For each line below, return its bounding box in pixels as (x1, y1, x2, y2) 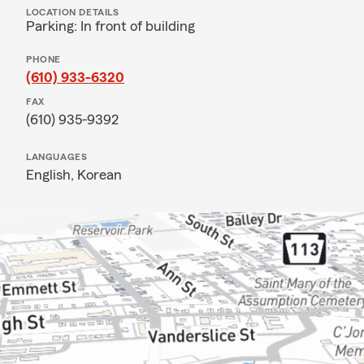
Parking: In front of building (26, 19, 195, 33)
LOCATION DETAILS (26, 7, 119, 17)
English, (26, 167, 77, 182)
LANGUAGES (26, 152, 88, 162)
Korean (77, 167, 122, 182)
